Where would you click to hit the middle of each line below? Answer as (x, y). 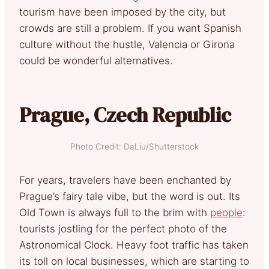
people (226, 212)
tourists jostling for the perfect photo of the (123, 228)
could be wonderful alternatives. (96, 60)
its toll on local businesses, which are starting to (134, 261)
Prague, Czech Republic (125, 114)
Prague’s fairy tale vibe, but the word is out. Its (130, 196)
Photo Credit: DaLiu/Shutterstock (134, 146)
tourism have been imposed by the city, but (122, 12)
